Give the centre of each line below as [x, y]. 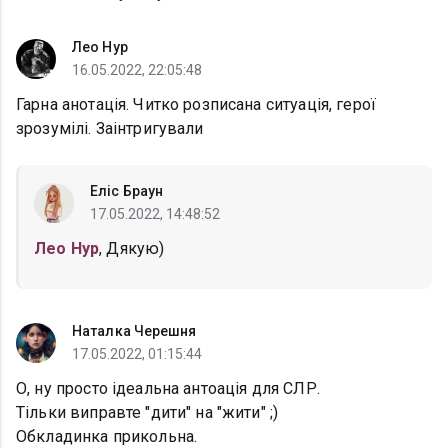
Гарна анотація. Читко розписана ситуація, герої [196, 105]
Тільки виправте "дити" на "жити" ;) [147, 413]
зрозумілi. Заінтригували [110, 129]
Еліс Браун [126, 191]
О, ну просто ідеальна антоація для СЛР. [168, 389]
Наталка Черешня [134, 331]
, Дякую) [132, 249]
